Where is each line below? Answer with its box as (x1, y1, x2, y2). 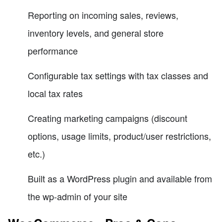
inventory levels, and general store (28, 26, 164, 40)
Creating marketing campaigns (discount (28, 111, 187, 125)
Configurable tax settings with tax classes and (28, 69, 208, 82)
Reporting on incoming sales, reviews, (28, 8, 178, 22)
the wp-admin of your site (28, 190, 127, 203)
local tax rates (28, 87, 83, 100)
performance (28, 44, 78, 57)
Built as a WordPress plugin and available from (28, 172, 212, 185)
